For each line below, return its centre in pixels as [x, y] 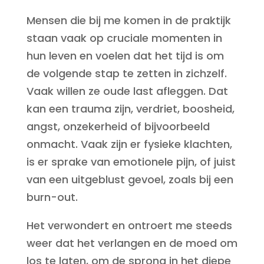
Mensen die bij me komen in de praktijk [128, 20]
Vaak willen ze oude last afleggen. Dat [127, 91]
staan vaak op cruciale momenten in [124, 38]
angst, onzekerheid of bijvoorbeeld [118, 126]
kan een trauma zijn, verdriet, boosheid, [130, 109]
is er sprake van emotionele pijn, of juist [131, 162]
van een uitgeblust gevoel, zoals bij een [130, 179]
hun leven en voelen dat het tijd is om [125, 56]
